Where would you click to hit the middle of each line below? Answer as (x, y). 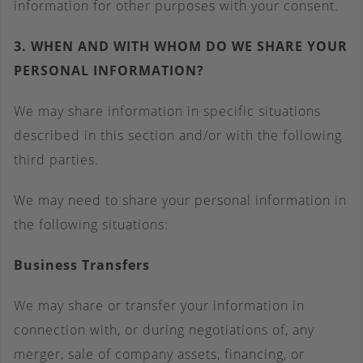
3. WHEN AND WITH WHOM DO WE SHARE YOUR (181, 46)
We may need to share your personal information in (180, 200)
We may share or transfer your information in (159, 305)
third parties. (56, 160)
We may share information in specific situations (167, 111)
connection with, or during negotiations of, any (164, 330)
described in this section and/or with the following (178, 135)
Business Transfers (82, 265)
